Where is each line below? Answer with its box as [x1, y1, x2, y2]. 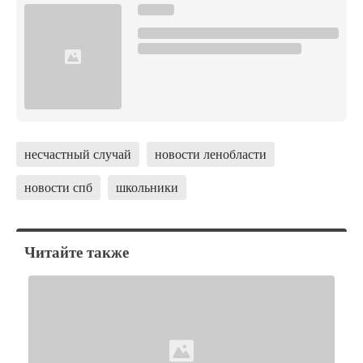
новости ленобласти [155, 144, 267, 163]
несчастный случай [24, 144, 131, 163]
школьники [116, 177, 178, 196]
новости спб [24, 177, 92, 196]
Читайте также [24, 241, 129, 263]
